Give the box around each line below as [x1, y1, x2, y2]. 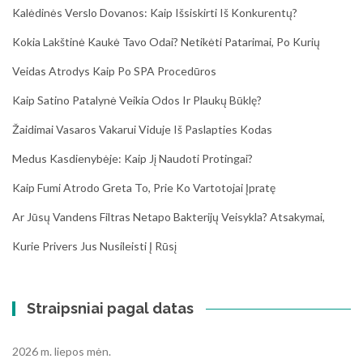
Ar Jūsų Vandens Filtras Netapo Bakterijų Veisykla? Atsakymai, [12, 210, 325, 224]
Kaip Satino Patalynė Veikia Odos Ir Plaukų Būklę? [12, 93, 262, 107]
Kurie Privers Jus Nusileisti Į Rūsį [12, 239, 177, 253]
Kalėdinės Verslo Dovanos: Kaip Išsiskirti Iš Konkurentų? [12, 6, 297, 19]
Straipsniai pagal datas [27, 300, 194, 317]
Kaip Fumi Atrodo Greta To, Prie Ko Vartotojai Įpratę [12, 181, 275, 194]
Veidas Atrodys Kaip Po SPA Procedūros [12, 64, 216, 78]
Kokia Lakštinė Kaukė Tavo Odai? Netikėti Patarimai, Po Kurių [12, 35, 320, 49]
